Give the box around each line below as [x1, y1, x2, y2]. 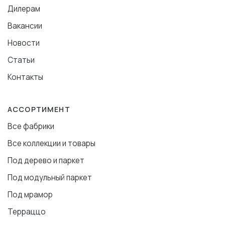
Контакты [8, 71, 43, 82]
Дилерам [8, 3, 40, 14]
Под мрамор [8, 189, 53, 200]
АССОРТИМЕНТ [8, 104, 70, 114]
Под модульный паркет [8, 172, 92, 183]
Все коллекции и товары [8, 138, 95, 149]
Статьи [8, 54, 35, 65]
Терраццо [8, 206, 46, 217]
